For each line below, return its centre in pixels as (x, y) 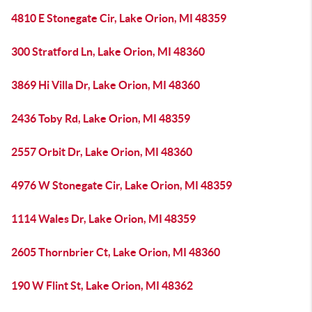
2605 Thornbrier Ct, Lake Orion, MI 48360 (116, 252)
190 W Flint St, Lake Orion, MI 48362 (102, 286)
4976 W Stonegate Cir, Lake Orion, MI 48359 (122, 185)
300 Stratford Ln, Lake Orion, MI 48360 (108, 52)
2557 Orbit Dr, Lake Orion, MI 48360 (102, 152)
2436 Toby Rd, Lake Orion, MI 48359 (101, 118)
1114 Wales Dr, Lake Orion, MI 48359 (103, 219)
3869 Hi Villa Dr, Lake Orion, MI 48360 (106, 85)
